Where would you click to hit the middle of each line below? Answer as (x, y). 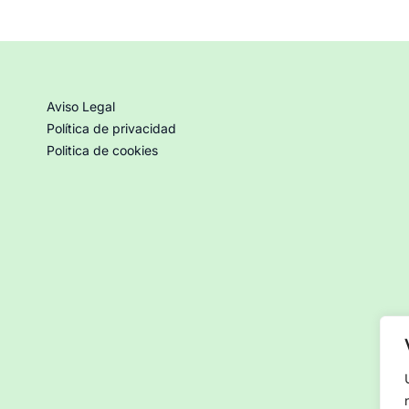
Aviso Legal (80, 106)
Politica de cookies (102, 150)
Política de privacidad (111, 128)
